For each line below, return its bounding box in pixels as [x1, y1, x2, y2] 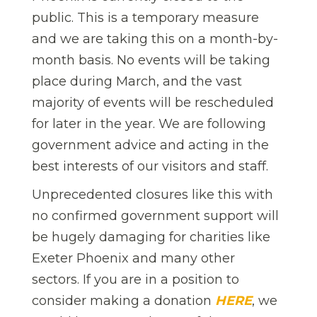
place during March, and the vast [32, 74, 242, 90]
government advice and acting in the [32, 137, 269, 154]
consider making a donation [32, 293, 215, 309]
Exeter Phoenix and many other [32, 250, 235, 267]
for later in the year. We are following [32, 116, 266, 132]
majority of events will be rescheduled [32, 95, 274, 111]
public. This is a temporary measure [32, 10, 259, 26]
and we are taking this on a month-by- [32, 31, 278, 47]
